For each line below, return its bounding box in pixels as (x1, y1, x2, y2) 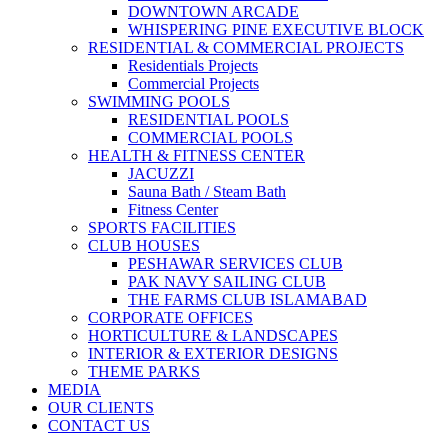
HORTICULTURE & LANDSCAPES (88, 327, 338, 344)
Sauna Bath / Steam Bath (128, 183, 286, 200)
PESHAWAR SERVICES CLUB (128, 255, 343, 272)
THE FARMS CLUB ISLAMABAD (128, 291, 367, 308)
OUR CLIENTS (48, 399, 154, 416)
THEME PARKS (88, 363, 200, 380)
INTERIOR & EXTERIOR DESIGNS (88, 345, 338, 362)
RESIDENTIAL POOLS (128, 111, 289, 128)
